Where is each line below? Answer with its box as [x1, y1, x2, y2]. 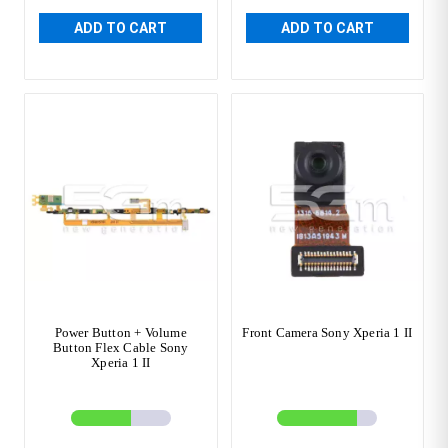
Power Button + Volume [54, 325, 187, 340]
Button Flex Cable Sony [53, 340, 189, 355]
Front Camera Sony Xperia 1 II [242, 325, 413, 340]
